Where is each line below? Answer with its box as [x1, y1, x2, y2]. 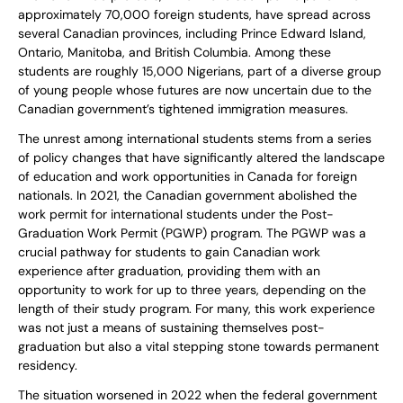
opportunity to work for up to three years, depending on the [18, 282, 366, 299]
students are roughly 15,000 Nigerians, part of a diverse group [18, 63, 381, 80]
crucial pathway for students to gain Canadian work [18, 244, 320, 261]
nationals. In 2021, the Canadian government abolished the [18, 187, 357, 204]
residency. [18, 357, 77, 374]
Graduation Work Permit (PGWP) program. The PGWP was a [18, 225, 366, 242]
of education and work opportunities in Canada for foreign [18, 168, 357, 185]
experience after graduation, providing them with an [18, 263, 320, 280]
